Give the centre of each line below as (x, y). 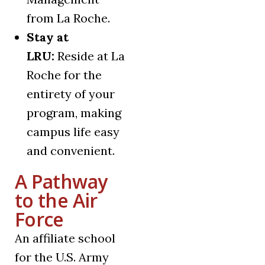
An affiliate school (65, 238)
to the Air (56, 201)
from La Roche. (68, 18)
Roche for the (64, 75)
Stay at (48, 37)
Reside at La (90, 56)
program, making (74, 113)
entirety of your (71, 94)
